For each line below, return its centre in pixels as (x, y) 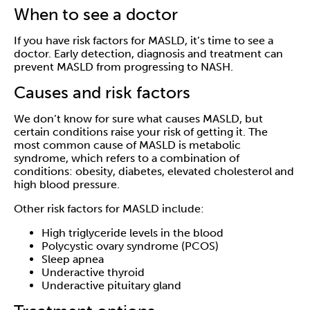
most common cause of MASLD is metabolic (127, 145)
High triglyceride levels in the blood (133, 233)
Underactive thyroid (93, 273)
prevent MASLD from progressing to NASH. (124, 67)
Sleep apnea (73, 259)
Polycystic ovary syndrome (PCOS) (130, 246)
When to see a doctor (96, 15)
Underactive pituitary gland (111, 286)
